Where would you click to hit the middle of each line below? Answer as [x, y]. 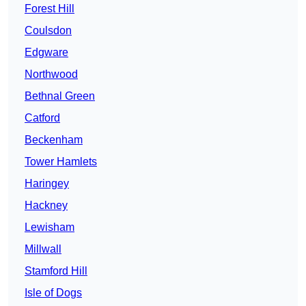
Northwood [51, 74]
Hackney [46, 206]
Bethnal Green [60, 96]
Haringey [47, 184]
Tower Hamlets [61, 162]
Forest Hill [50, 9]
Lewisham [50, 227]
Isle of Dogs [53, 293]
